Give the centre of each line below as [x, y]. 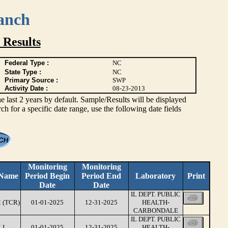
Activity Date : [26, 88]
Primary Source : [31, 80]
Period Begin [47, 176]
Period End [101, 176]
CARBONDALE [155, 210]
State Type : [23, 72]
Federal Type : [27, 63]
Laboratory [155, 176]
